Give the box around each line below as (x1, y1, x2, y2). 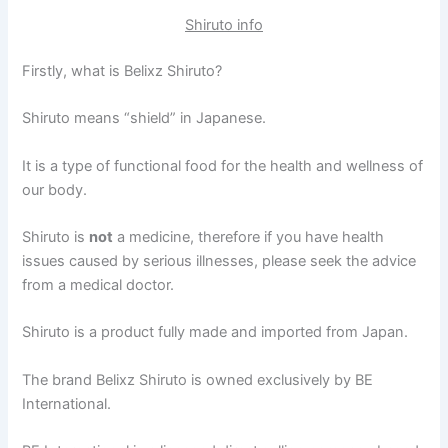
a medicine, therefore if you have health (113, 227, 385, 246)
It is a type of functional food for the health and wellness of (22, 156, 424, 175)
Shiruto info (185, 16, 263, 35)
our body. (22, 180, 88, 199)
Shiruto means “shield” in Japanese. (22, 109, 267, 128)
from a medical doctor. (22, 275, 175, 294)
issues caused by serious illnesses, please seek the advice (22, 251, 417, 270)
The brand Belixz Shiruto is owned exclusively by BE (22, 370, 374, 389)
